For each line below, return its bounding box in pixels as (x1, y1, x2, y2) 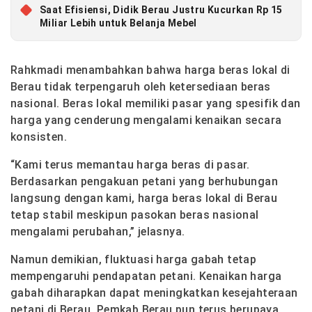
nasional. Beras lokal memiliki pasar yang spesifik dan (10, 97, 301, 111)
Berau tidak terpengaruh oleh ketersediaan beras (10, 80, 271, 94)
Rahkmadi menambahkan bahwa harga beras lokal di (10, 63, 290, 77)
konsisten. (10, 130, 68, 144)
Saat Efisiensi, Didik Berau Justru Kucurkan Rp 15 (40, 4, 283, 16)
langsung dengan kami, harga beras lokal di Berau (10, 192, 278, 205)
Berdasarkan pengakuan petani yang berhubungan (10, 175, 278, 189)
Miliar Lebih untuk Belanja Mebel (40, 17, 197, 29)
